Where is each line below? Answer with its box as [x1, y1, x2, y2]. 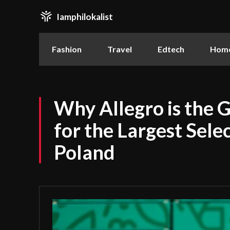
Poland [54, 140, 115, 164]
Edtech [158, 44, 184, 54]
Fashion [52, 44, 82, 54]
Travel [107, 44, 132, 54]
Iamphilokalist [56, 11, 113, 22]
